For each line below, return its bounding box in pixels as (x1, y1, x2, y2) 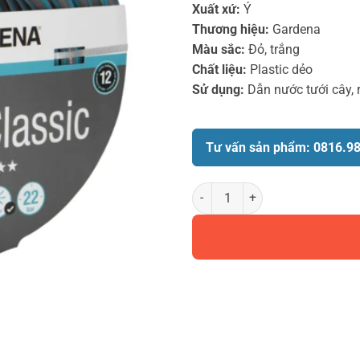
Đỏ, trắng (245, 41, 300, 57)
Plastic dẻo (247, 61, 313, 77)
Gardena (269, 21, 321, 37)
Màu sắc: (192, 41, 245, 57)
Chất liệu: (192, 61, 247, 77)
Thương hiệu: (192, 21, 269, 37)
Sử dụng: (192, 81, 244, 97)
